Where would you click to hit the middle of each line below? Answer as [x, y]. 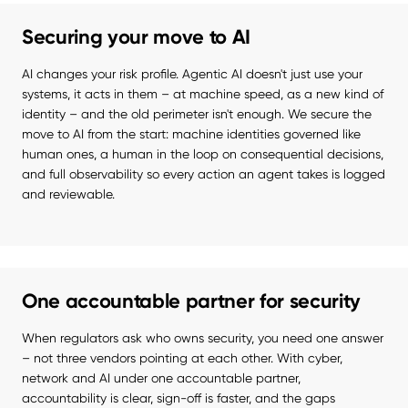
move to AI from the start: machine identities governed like [191, 134]
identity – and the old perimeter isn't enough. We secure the [197, 114]
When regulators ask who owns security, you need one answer [203, 338]
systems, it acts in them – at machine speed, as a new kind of [203, 94]
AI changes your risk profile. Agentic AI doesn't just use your [192, 74]
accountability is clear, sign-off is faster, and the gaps [178, 398]
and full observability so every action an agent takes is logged [204, 174]
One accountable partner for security [192, 301]
